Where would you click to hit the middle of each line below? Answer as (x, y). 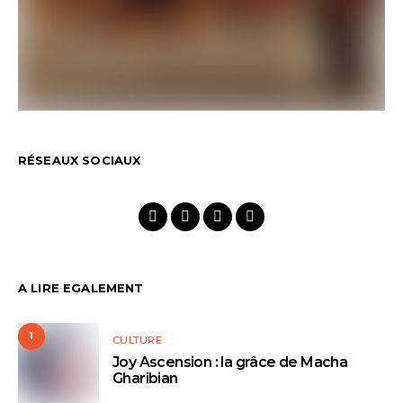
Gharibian (145, 378)
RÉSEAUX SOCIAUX (80, 160)
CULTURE (137, 340)
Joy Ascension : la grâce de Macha (230, 362)
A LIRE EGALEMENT (81, 287)
